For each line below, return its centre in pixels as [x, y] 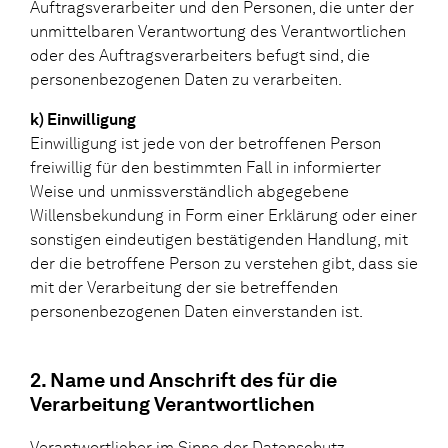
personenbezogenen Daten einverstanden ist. [196, 311]
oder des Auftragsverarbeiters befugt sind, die [200, 55]
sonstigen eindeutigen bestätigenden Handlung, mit [219, 239]
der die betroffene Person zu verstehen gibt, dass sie [224, 263]
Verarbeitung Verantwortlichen [172, 403]
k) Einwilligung [83, 119]
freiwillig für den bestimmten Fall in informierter [205, 167]
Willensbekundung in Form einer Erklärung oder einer [223, 215]
